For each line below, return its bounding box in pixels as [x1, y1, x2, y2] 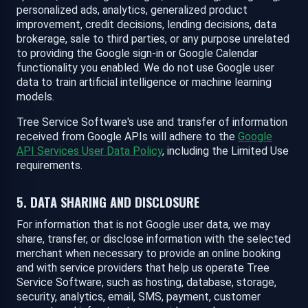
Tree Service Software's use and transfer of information [16, 115, 287, 129]
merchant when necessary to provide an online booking [16, 247, 280, 261]
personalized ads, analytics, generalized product [16, 3, 247, 17]
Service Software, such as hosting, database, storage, [16, 276, 276, 289]
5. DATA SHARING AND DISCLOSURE [16, 192, 199, 212]
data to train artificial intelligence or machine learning [16, 76, 272, 89]
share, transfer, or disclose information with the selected [16, 232, 291, 246]
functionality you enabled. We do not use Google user [16, 61, 274, 75]
